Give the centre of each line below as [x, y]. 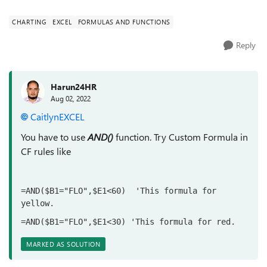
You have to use [54, 137]
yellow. [38, 203]
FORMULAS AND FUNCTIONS [124, 22]
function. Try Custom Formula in [181, 137]
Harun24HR [74, 86]
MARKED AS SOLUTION [63, 244]
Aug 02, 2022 [71, 98]
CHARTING [29, 22]
